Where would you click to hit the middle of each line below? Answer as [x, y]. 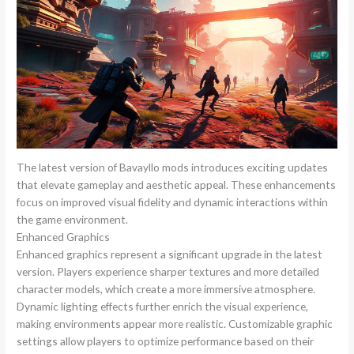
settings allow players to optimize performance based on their [166, 341]
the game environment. [73, 220]
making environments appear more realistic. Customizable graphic [175, 324]
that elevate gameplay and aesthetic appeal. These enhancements [177, 185]
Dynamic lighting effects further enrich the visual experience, [163, 307]
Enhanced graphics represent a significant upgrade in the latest [170, 254]
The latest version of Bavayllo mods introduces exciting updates [173, 168]
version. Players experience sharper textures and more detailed [168, 272]
